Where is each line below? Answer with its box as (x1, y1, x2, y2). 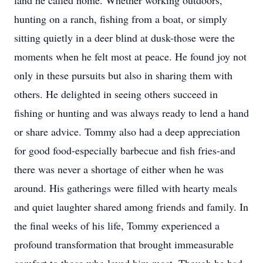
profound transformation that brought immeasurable (14, 237, 234, 251)
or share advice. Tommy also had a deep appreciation (14, 124, 240, 139)
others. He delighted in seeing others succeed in (14, 87, 218, 101)
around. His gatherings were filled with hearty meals (14, 181, 237, 195)
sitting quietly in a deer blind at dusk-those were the (14, 31, 235, 45)
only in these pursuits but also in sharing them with (14, 68, 232, 82)
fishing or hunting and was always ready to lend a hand (14, 106, 249, 120)
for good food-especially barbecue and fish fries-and (14, 143, 235, 157)
